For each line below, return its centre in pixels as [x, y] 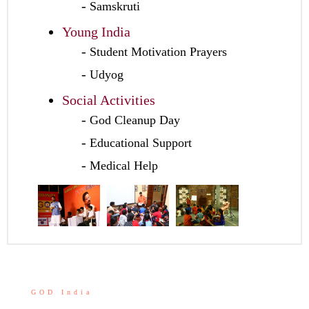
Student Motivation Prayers [158, 52]
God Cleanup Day [135, 120]
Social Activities [109, 100]
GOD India [61, 292]
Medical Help [124, 166]
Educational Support [141, 143]
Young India [96, 32]
